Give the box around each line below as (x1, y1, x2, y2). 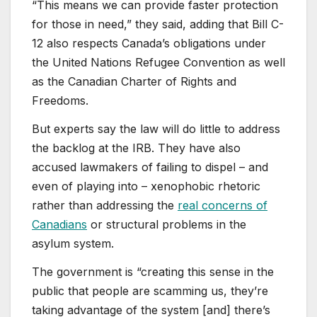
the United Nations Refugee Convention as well (32, 55, 285, 70)
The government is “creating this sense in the (32, 265, 274, 279)
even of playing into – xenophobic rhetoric (32, 179, 260, 194)
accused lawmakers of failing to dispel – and (32, 160, 268, 175)
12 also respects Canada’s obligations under (32, 36, 266, 51)
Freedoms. (32, 93, 88, 108)
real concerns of (178, 198, 267, 213)
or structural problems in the (87, 217, 246, 232)
